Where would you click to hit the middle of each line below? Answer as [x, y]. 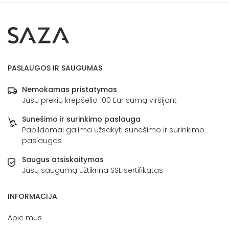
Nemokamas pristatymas [70, 89]
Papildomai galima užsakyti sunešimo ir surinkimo [113, 130]
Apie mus [25, 217]
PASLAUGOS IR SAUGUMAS [55, 68]
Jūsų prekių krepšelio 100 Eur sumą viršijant [99, 100]
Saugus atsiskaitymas [63, 159]
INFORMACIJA [32, 196]
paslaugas [42, 140]
